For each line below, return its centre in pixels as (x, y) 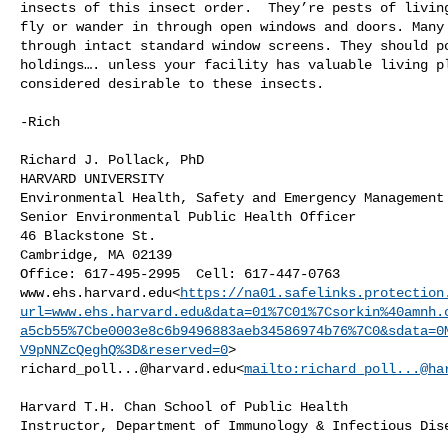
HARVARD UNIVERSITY (92, 178)
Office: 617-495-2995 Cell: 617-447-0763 (180, 273)
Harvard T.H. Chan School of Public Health (184, 406)
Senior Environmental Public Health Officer (188, 216)
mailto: (272, 368)
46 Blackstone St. (88, 235)
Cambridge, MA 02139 (96, 254)
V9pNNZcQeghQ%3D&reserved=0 (124, 349)
